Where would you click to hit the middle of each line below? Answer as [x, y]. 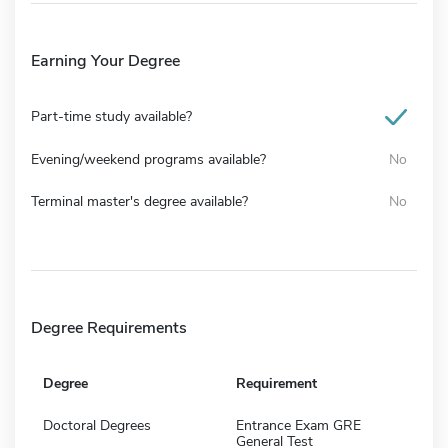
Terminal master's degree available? [139, 201]
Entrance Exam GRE [298, 425]
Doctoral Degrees [97, 425]
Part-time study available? [111, 116]
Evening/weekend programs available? [148, 159]
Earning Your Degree [105, 60]
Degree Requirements [109, 327]
